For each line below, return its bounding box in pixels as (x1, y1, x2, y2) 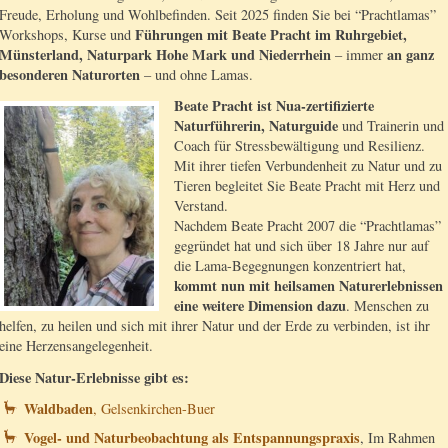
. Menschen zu (346, 296, 429, 316)
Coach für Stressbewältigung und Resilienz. (174, 136, 425, 156)
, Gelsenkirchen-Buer (93, 399, 215, 419)
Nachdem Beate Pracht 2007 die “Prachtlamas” (174, 216, 441, 236)
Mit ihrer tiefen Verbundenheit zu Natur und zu (174, 156, 442, 176)
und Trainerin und (342, 116, 444, 136)
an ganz (387, 43, 434, 65)
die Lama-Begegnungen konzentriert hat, (174, 256, 406, 276)
